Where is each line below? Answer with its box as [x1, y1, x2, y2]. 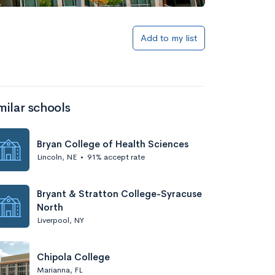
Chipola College [37, 250, 110, 263]
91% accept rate [87, 151, 145, 162]
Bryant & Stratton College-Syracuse [37, 187, 202, 199]
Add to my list [141, 32, 197, 44]
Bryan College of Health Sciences [37, 137, 188, 150]
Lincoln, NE [37, 151, 77, 162]
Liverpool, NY [37, 214, 84, 225]
